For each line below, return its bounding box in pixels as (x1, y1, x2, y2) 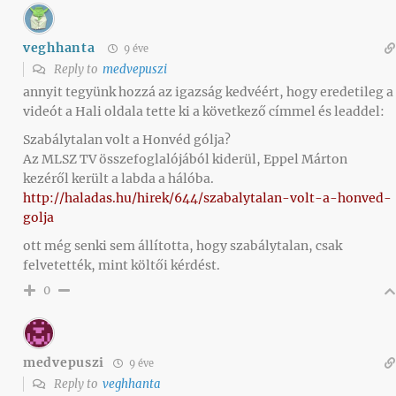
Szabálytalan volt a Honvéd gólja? (23, 131, 231, 148)
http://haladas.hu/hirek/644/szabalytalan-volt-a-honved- (23, 189, 392, 206)
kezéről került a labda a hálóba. (23, 170, 214, 187)
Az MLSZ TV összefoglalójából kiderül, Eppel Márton (23, 150, 347, 167)
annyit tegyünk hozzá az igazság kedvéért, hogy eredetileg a (23, 83, 393, 100)
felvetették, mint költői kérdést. (23, 256, 220, 273)
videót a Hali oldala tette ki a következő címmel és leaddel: (23, 103, 385, 119)
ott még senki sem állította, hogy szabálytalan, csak (23, 237, 342, 254)
